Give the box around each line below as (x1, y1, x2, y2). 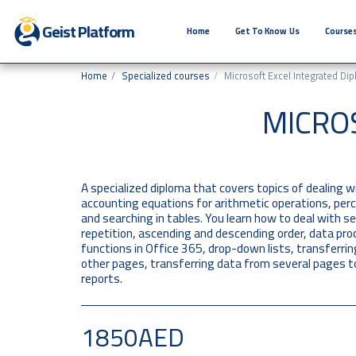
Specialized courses (122, 67, 210, 85)
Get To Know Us (234, 23, 300, 39)
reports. (81, 267, 122, 290)
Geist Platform (41, 17, 134, 46)
